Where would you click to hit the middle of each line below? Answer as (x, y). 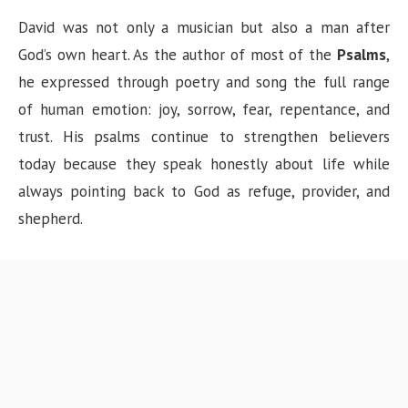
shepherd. (51, 219)
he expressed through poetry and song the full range (204, 82)
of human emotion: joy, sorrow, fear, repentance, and (204, 109)
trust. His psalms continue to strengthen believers (204, 137)
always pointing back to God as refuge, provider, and (204, 191)
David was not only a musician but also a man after (204, 27)
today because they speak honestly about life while (204, 164)
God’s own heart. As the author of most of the (178, 55)
